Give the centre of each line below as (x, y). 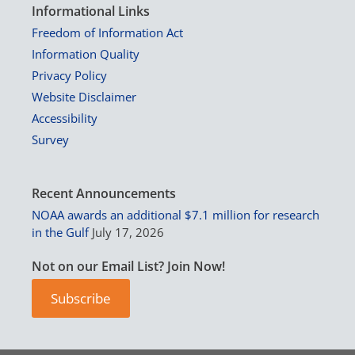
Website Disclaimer (84, 96)
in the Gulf (60, 232)
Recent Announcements (104, 193)
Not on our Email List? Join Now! (128, 266)
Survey (50, 139)
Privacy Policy (69, 75)
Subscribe (81, 298)
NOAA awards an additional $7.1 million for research (176, 214)
